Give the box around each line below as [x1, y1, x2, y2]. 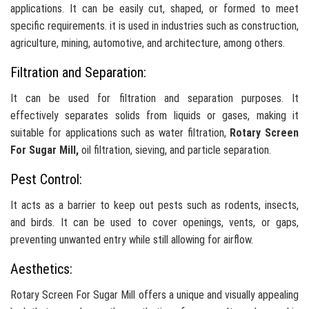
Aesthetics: [10, 261, 72, 278]
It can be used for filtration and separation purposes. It [10, 92, 299, 106]
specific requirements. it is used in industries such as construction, [10, 19, 299, 33]
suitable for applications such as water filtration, [10, 126, 230, 140]
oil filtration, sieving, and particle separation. [81, 143, 271, 157]
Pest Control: [10, 171, 82, 188]
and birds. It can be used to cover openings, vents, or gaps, [10, 216, 299, 230]
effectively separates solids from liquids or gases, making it [10, 109, 299, 123]
